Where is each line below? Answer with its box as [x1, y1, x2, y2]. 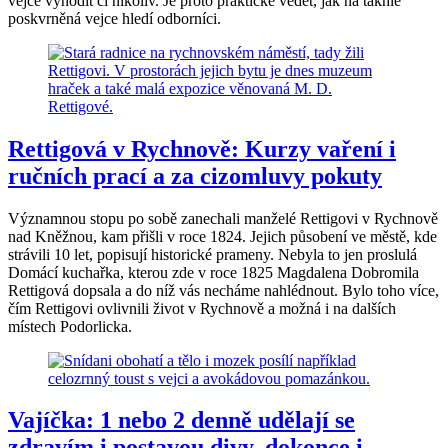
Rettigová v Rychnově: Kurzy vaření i [8, 135, 396, 162]
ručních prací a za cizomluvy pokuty [8, 162, 382, 189]
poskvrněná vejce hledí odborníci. [8, 9, 221, 27]
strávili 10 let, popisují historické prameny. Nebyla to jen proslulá [8, 245, 417, 263]
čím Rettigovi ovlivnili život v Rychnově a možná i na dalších [8, 299, 396, 317]
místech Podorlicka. [8, 317, 132, 335]
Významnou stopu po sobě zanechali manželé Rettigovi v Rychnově [8, 209, 438, 227]
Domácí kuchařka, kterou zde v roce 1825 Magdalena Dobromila [8, 263, 419, 281]
